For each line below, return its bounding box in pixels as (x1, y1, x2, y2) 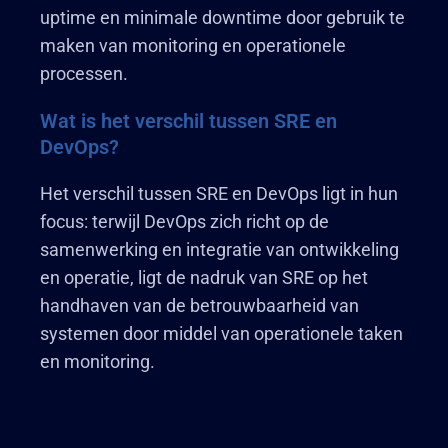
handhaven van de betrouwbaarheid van (40, 295, 359, 316)
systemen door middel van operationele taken (40, 323, 403, 344)
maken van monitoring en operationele (40, 35, 346, 56)
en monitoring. (40, 351, 155, 372)
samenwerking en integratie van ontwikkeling (40, 239, 399, 260)
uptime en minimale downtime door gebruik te (40, 7, 405, 28)
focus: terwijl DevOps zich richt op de (40, 211, 329, 232)
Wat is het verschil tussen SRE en (40, 109, 337, 133)
